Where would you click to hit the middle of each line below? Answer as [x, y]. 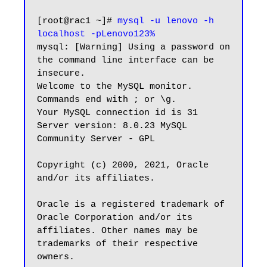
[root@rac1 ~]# [77, 21]
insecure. [61, 74]
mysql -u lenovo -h [166, 21]
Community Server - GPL [96, 139]
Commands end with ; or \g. [107, 100]
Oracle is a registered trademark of [131, 205]
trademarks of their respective [117, 244]
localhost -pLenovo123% [96, 34]
